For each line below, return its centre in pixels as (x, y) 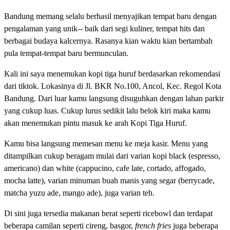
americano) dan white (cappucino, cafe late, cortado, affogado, (105, 168)
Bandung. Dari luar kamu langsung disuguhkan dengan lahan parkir (114, 98)
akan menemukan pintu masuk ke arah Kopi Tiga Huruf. (95, 123)
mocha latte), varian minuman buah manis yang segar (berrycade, (109, 180)
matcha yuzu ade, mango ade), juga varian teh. (79, 193)
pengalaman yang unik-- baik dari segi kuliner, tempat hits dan (104, 28)
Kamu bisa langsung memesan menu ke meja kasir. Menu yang (106, 143)
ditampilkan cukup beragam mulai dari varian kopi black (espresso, (112, 156)
